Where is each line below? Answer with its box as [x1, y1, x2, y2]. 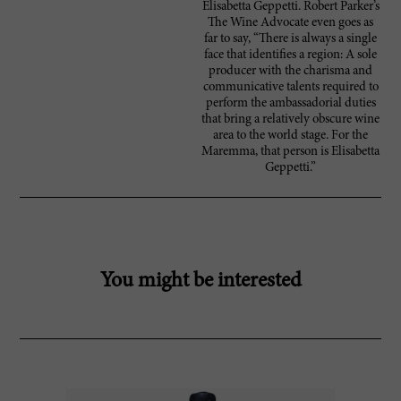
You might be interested [99, 270, 302, 293]
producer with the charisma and [209, 64, 373, 78]
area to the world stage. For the [213, 128, 369, 142]
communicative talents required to [202, 80, 379, 94]
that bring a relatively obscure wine [201, 112, 380, 126]
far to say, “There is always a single [204, 31, 378, 46]
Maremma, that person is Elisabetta [201, 144, 380, 158]
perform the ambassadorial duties [205, 96, 376, 110]
